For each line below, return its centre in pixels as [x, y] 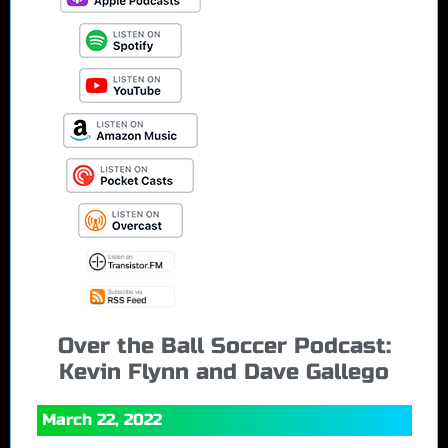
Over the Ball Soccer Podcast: [224, 345]
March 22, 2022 [102, 419]
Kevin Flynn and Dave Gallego [224, 371]
